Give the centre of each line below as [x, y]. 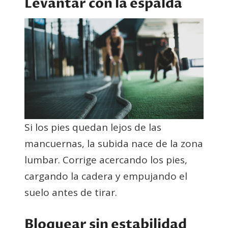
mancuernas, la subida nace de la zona [114, 143]
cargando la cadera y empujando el [106, 176]
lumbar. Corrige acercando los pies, [106, 160]
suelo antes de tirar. [71, 192]
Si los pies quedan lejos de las [93, 127]
